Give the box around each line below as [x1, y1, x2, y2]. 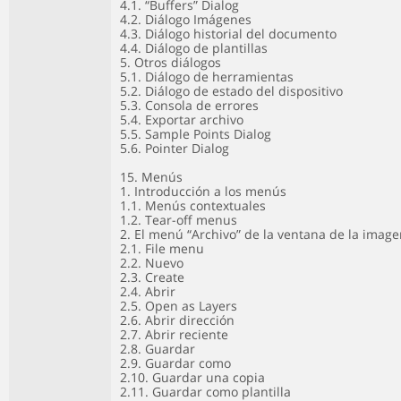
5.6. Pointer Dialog [120, 140, 229, 157]
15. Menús [120, 168, 183, 185]
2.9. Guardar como [120, 354, 231, 371]
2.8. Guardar [120, 340, 195, 357]
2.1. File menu [120, 240, 204, 257]
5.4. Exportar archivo [120, 111, 243, 128]
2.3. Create [120, 269, 184, 286]
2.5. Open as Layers [120, 297, 237, 314]
